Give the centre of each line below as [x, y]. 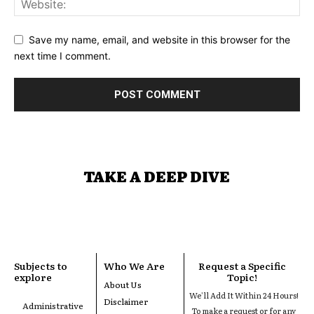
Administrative [53, 305]
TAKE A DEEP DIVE [157, 175]
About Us [123, 284]
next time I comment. [62, 55]
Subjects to [41, 265]
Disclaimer [126, 301]
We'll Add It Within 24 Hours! [244, 295]
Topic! [242, 277]
